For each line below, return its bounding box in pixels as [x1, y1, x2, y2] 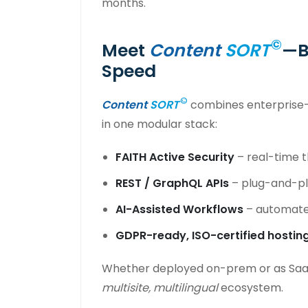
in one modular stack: [102, 115, 217, 132]
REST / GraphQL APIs [115, 175, 229, 191]
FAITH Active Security [115, 148, 234, 165]
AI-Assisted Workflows [115, 201, 243, 217]
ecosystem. [218, 279, 283, 296]
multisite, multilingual [102, 279, 218, 296]
